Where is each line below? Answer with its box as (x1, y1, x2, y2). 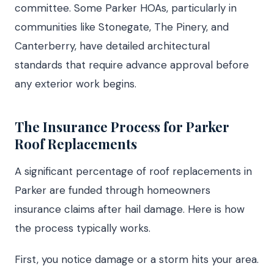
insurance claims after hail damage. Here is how (15, 202, 245, 216)
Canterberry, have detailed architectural (15, 39, 210, 53)
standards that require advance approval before (15, 58, 249, 72)
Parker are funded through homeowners (15, 183, 210, 197)
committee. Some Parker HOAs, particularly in (15, 1, 237, 15)
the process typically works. (15, 221, 150, 235)
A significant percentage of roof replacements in (15, 165, 252, 178)
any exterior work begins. (15, 77, 136, 91)
